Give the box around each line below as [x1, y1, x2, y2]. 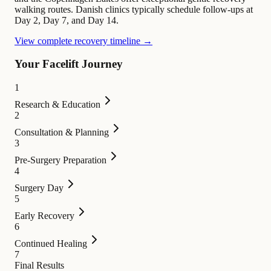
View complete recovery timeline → [15, 35, 152, 46]
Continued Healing [15, 238, 87, 249]
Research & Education [15, 99, 100, 109]
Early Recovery [15, 210, 74, 221]
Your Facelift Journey [15, 57, 123, 71]
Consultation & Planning [15, 126, 109, 137]
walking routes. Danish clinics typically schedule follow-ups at [15, 4, 253, 15]
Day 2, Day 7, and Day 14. [15, 15, 119, 25]
